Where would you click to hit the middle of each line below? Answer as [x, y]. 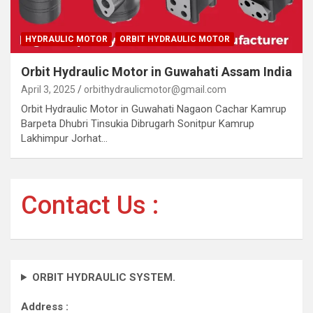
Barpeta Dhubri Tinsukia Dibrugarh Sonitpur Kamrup [138, 123]
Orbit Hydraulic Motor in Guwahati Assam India [156, 71]
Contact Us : [90, 205]
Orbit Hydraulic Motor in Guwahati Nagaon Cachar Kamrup [154, 109]
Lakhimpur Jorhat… [64, 138]
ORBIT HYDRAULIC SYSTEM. [103, 277]
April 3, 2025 [48, 89]
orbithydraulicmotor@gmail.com [155, 89]
